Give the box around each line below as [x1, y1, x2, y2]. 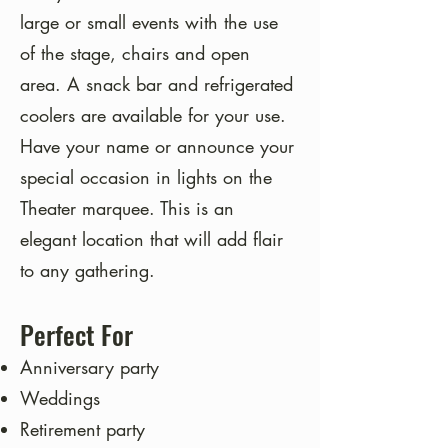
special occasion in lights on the [20, 165, 272, 189]
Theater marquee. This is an [20, 196, 234, 220]
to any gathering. [20, 258, 155, 282]
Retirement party [20, 417, 145, 441]
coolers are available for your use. [20, 103, 286, 127]
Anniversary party [20, 355, 159, 379]
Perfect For [20, 315, 133, 354]
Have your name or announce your [20, 134, 294, 158]
